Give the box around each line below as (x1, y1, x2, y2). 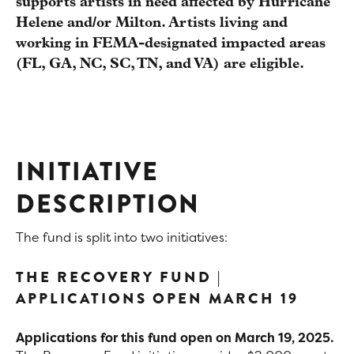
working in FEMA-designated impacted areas (16, 36, 326, 51)
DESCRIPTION (16, 185, 200, 223)
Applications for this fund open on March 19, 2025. (16, 328, 333, 346)
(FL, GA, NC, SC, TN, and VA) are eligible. (16, 56, 304, 72)
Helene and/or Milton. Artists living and (16, 15, 288, 31)
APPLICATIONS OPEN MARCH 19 (16, 287, 299, 309)
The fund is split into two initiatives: (16, 228, 228, 246)
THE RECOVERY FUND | (16, 265, 222, 288)
